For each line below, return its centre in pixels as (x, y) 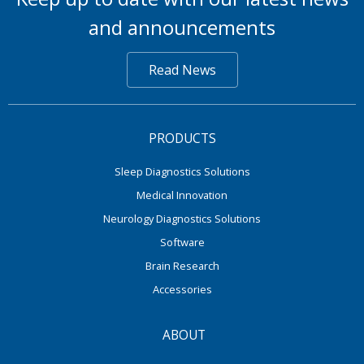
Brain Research (182, 265)
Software (182, 242)
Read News (182, 69)
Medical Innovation (182, 195)
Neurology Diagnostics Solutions (182, 218)
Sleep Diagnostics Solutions (182, 171)
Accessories (182, 289)
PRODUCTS (182, 138)
